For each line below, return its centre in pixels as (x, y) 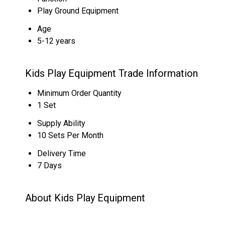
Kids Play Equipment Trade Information (111, 73)
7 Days (49, 165)
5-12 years (56, 41)
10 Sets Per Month (70, 135)
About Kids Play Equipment (85, 198)
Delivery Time (62, 153)
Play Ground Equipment (78, 11)
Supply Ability (61, 123)
